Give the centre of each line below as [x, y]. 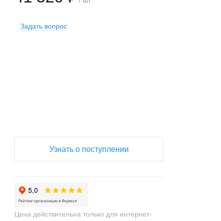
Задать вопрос [44, 26]
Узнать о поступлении [89, 149]
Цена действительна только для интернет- [83, 214]
